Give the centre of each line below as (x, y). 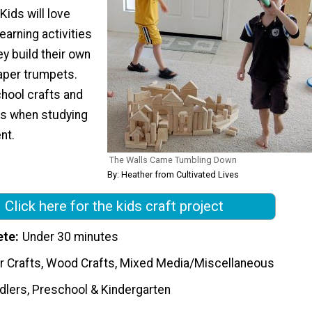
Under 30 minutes (71, 237)
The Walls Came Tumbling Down (173, 160)
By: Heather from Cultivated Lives (173, 175)
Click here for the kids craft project (114, 206)
